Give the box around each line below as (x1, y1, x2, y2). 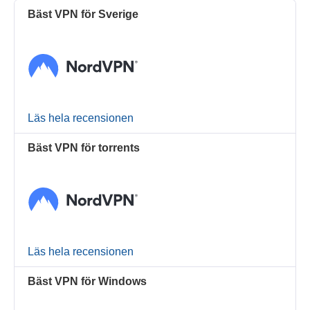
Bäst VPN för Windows (28, 275, 147, 287)
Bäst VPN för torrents (28, 141, 140, 154)
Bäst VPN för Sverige (28, 8, 139, 21)
